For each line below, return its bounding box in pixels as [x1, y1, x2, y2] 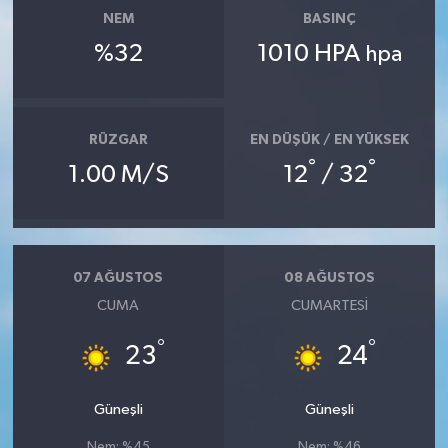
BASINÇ [303, 12, 357, 27]
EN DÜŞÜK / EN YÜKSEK [250, 133, 410, 148]
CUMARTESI [291, 297, 369, 313]
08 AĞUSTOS [284, 271, 376, 286]
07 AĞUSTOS [73, 271, 164, 286]
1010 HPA [257, 41, 366, 66]
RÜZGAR [88, 133, 148, 148]
